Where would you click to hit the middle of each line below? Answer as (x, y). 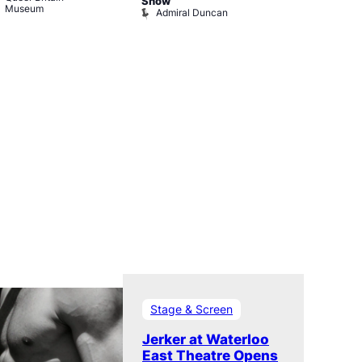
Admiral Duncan (192, 13)
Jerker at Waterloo (206, 340)
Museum (24, 9)
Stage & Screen (192, 309)
